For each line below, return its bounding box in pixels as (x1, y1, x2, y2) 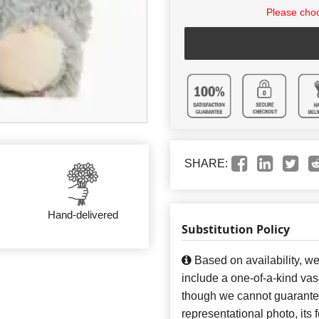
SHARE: (184, 157, 228, 169)
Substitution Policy (182, 221, 290, 237)
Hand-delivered (47, 208, 118, 221)
